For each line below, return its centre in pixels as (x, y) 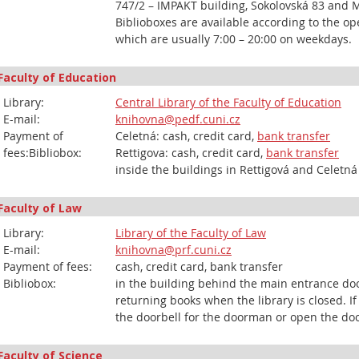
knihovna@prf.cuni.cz (173, 250)
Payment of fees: (48, 266)
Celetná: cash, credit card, (186, 136)
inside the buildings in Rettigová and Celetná (236, 169)
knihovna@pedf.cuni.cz (178, 119)
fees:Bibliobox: (42, 153)
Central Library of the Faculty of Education (228, 102)
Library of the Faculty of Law (191, 233)
